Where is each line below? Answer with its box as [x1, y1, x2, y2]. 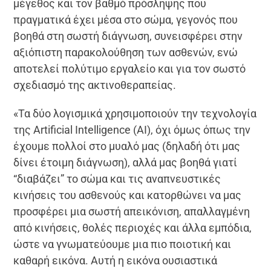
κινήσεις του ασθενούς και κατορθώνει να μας [13, 188, 242, 201]
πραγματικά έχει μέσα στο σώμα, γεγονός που [13, 13, 238, 26]
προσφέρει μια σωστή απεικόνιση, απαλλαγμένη [13, 204, 250, 218]
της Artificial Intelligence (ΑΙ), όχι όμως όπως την [13, 123, 251, 136]
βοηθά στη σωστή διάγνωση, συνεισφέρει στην [13, 29, 243, 42]
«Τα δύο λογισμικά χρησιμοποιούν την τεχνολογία [13, 106, 257, 120]
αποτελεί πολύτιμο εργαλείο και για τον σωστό [13, 62, 246, 75]
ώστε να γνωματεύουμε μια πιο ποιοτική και [13, 237, 232, 250]
